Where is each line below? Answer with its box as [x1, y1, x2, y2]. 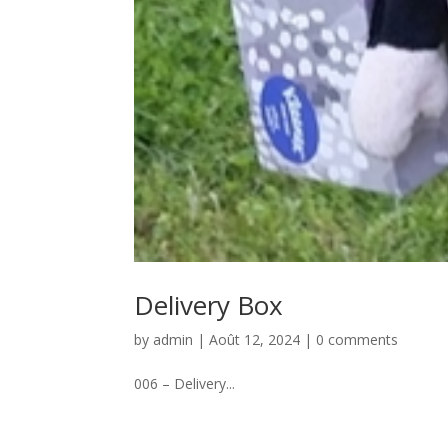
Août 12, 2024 [209, 330, 301, 350]
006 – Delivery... [134, 374, 236, 394]
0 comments [316, 330, 399, 350]
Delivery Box [134, 287, 284, 324]
